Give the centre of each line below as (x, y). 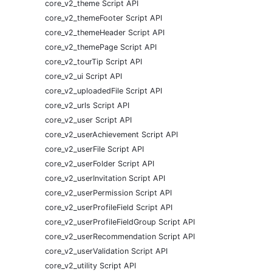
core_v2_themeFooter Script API (104, 18)
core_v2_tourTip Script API (93, 62)
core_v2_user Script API (88, 120)
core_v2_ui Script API (83, 76)
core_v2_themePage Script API (101, 47)
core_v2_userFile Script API (94, 149)
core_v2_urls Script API (87, 106)
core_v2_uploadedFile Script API (104, 91)
